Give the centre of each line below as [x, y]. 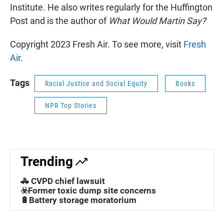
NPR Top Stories [71, 105]
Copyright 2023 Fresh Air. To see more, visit [97, 44]
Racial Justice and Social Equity [96, 83]
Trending [47, 161]
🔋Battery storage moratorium [78, 200]
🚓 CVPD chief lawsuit [63, 181]
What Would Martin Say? [157, 21]
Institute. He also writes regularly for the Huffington [111, 7]
